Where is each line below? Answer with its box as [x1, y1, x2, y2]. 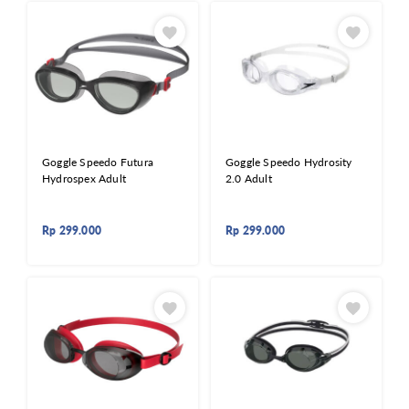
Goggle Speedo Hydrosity [225, 155, 352, 170]
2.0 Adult [225, 172, 272, 186]
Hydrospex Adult [42, 172, 126, 186]
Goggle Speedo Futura [42, 155, 153, 170]
